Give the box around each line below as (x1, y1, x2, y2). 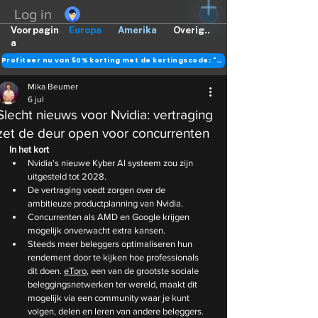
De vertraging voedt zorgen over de (28, 185, 168, 195)
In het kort (9, 144, 49, 155)
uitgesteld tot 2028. (28, 171, 106, 182)
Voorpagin (11, 25, 60, 35)
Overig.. (173, 25, 210, 35)
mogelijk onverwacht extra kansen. (28, 225, 165, 236)
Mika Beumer (28, 82, 78, 92)
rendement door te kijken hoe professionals (28, 252, 201, 263)
